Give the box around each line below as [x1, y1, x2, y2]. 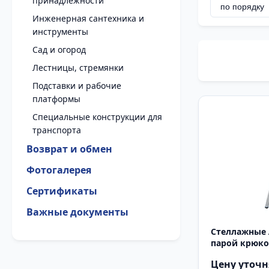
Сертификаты [26, 184, 97, 198]
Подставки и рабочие [32, 80, 121, 91]
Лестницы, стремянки [32, 62, 124, 73]
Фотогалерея [26, 163, 91, 177]
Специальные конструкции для [32, 111, 162, 122]
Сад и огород [32, 44, 86, 55]
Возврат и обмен [26, 142, 112, 156]
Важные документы [26, 205, 128, 219]
